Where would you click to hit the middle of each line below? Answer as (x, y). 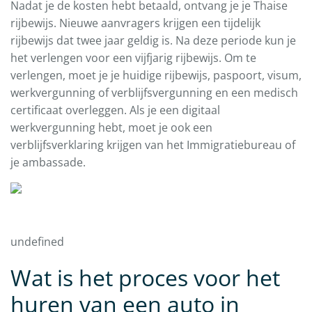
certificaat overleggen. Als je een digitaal (115, 110)
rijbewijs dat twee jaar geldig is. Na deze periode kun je (153, 41)
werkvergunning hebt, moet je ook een (111, 128)
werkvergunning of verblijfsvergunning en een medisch (154, 93)
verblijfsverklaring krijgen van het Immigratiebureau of (153, 145)
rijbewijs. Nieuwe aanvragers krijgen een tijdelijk (135, 23)
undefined (37, 242)
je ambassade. (48, 163)
